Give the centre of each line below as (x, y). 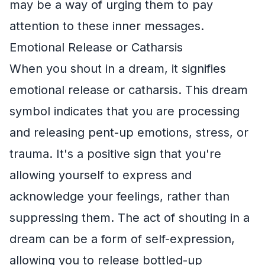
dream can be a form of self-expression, (122, 239)
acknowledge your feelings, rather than (119, 196)
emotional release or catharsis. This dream (129, 90)
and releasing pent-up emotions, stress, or (129, 132)
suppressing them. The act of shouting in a (130, 217)
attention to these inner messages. (107, 26)
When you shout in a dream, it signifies (118, 68)
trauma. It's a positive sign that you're (115, 153)
